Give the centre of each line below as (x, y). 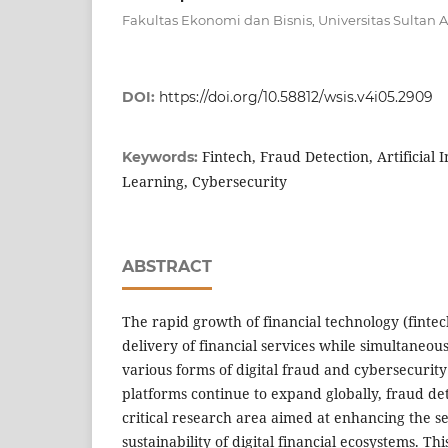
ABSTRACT (167, 267)
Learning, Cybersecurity (204, 182)
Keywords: (162, 157)
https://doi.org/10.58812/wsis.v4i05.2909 (296, 97)
